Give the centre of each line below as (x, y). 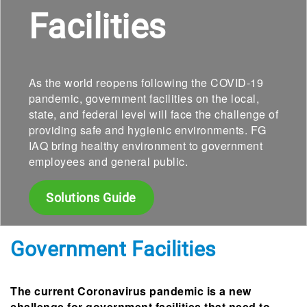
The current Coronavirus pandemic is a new (131, 291)
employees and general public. (108, 161)
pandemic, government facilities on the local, (144, 98)
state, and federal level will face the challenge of (153, 114)
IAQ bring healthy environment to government (145, 146)
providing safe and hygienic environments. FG (147, 130)
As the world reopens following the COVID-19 (146, 83)
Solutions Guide (91, 198)
